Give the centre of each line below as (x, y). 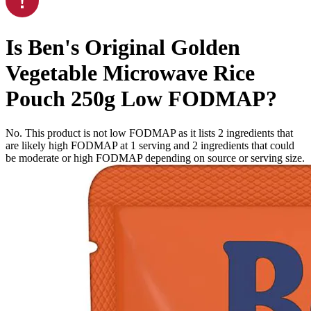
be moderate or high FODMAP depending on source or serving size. (155, 158)
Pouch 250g (60, 99)
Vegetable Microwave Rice (130, 73)
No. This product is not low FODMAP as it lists (112, 133)
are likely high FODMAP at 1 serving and (99, 145)
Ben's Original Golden (134, 48)
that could (271, 145)
